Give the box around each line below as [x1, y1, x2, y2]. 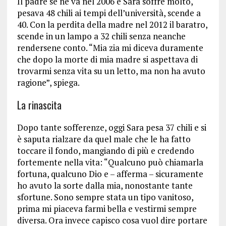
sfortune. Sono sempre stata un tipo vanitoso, [17, 191, 193, 203]
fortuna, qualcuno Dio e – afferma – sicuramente [17, 167, 203, 180]
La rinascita [17, 97, 62, 112]
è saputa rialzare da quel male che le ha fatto [17, 133, 191, 145]
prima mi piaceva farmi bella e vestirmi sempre [17, 202, 197, 214]
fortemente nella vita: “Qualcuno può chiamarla [17, 156, 203, 168]
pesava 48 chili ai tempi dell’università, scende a [17, 7, 201, 19]
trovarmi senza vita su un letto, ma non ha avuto [17, 65, 205, 77]
